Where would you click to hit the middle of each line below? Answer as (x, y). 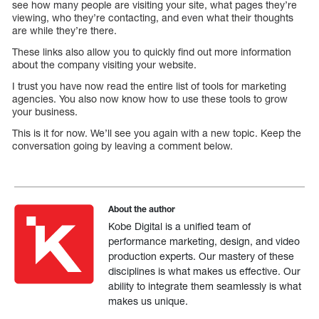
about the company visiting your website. (104, 65)
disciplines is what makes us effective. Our (205, 271)
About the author (142, 209)
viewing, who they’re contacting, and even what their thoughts (153, 18)
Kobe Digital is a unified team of (180, 226)
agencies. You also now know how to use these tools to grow (150, 99)
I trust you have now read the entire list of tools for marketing (149, 86)
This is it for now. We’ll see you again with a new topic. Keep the (157, 133)
